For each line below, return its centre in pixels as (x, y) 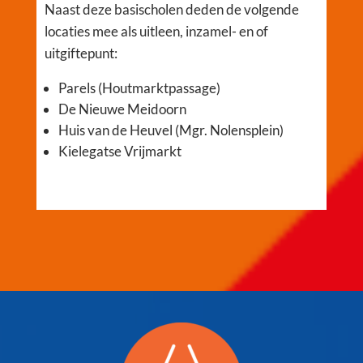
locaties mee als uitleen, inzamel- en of (156, 32)
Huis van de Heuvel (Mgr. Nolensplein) (171, 130)
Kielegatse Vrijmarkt (120, 152)
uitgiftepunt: (81, 53)
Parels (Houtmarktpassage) (139, 88)
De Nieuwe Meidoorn (122, 109)
